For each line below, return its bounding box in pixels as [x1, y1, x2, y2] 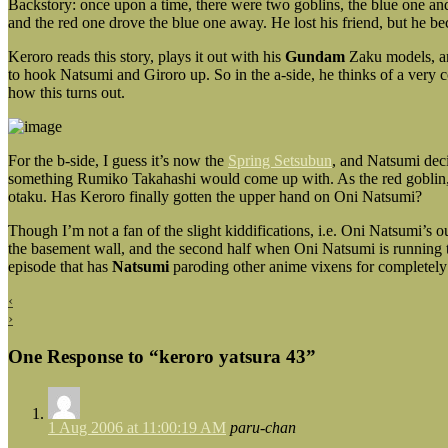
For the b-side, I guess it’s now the [8, 151, 228, 169]
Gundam [285, 47, 345, 65]
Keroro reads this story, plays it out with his [8, 47, 285, 65]
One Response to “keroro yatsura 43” [8, 346, 316, 368]
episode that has [8, 257, 112, 275]
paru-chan [230, 419, 296, 437]
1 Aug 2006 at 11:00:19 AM [48, 419, 226, 437]
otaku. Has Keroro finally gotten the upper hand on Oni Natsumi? [8, 187, 422, 205]
